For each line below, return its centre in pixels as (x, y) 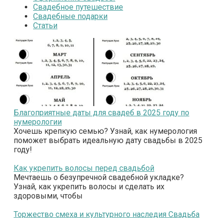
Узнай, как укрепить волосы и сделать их (89, 186)
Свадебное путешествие (78, 7)
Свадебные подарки (70, 16)
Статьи (45, 25)
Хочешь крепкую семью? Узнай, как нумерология (105, 131)
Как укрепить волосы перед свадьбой (84, 168)
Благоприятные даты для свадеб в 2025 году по (101, 112)
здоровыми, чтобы (48, 196)
